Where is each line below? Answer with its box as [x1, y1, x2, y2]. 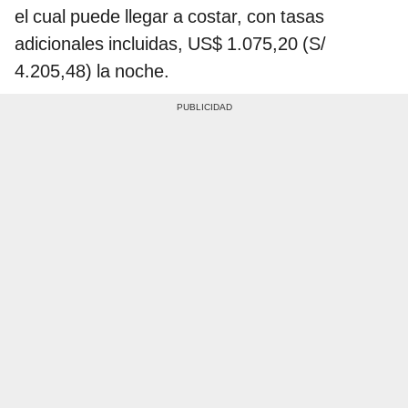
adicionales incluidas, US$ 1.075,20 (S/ [15, 32, 326, 55]
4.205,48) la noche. [15, 59, 169, 82]
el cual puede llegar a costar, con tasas [15, 5, 324, 27]
